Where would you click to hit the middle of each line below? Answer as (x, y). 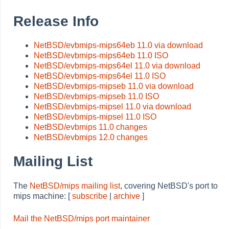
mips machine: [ (43, 196)
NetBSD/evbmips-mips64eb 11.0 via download (118, 45)
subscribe (90, 196)
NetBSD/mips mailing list (75, 186)
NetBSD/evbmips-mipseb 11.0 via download (114, 86)
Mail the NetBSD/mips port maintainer (82, 218)
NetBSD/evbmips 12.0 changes (91, 138)
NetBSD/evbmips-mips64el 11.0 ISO (100, 76)
